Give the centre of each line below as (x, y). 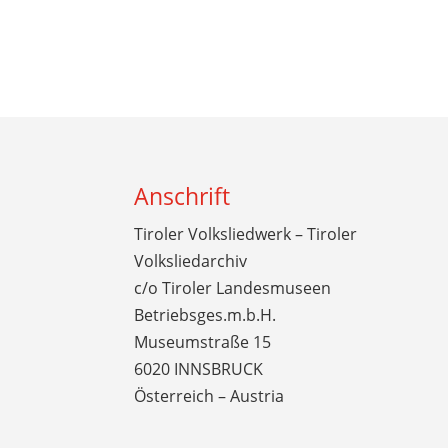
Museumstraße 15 (203, 341)
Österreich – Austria (209, 395)
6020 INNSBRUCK (199, 368)
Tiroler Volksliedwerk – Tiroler (246, 233)
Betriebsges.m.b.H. (205, 314)
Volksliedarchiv (191, 260)
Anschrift (182, 195)
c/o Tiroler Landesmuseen (233, 287)
